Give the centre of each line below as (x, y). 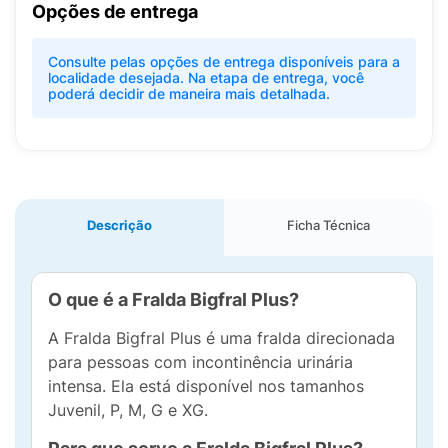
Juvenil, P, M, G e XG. (128, 410)
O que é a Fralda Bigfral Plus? (173, 299)
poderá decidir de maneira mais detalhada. (189, 93)
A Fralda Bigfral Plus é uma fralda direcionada (221, 338)
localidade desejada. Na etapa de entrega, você (206, 77)
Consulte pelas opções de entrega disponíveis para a (224, 61)
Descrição (119, 225)
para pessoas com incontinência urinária (200, 362)
